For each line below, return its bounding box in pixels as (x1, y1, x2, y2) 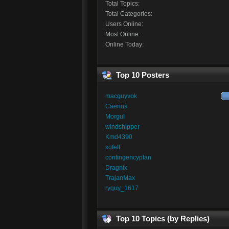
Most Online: (105, 30, 140, 38)
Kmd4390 (105, 133, 132, 141)
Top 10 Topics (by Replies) (116, 214, 210, 223)
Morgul (105, 113, 125, 120)
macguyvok (105, 93, 137, 100)
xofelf (105, 144, 120, 151)
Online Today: (105, 40, 144, 48)
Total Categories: (105, 10, 152, 17)
